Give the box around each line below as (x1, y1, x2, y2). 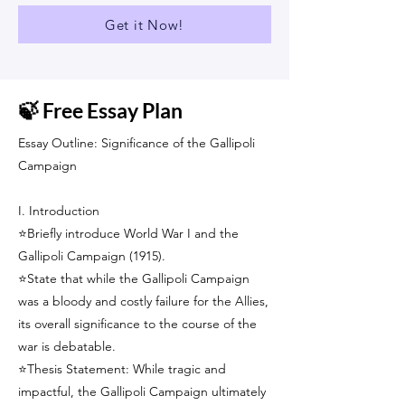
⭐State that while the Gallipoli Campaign (18, 270, 250, 287)
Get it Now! (104, 15, 185, 33)
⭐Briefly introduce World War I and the (18, 225, 239, 241)
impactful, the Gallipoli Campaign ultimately (18, 383, 266, 400)
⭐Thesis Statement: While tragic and (18, 361, 226, 377)
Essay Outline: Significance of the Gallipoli (18, 135, 255, 151)
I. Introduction (18, 202, 99, 219)
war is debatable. (18, 338, 116, 354)
